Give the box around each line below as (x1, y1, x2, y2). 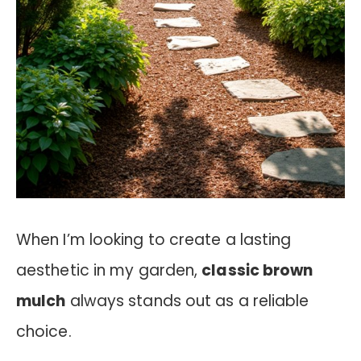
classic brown (201, 259, 313, 281)
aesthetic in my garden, (16, 259, 202, 281)
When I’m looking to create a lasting (16, 228, 292, 251)
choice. (16, 320, 72, 342)
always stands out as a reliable (65, 289, 309, 312)
